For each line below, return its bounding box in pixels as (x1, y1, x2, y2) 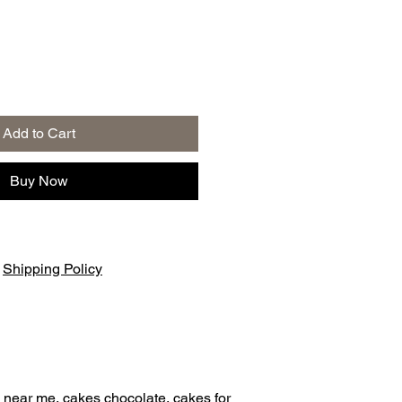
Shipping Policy (3, 260, 102, 278)
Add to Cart (3, 125, 75, 143)
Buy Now (10, 172, 68, 190)
